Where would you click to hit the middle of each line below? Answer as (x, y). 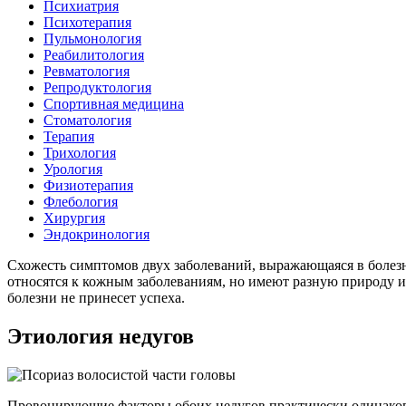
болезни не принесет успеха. (96, 297)
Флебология (81, 201)
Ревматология (87, 71)
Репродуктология (97, 87)
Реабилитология (94, 54)
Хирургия (74, 217)
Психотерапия (87, 22)
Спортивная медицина (114, 103)
